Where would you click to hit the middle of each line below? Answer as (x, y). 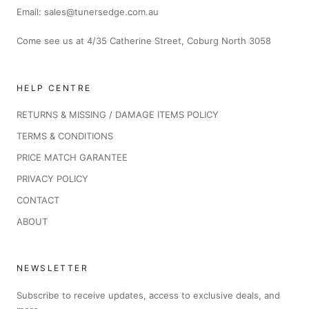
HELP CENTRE (54, 88)
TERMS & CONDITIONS (65, 136)
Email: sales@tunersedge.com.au (88, 11)
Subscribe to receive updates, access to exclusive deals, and (148, 295)
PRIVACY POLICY (52, 178)
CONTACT (38, 200)
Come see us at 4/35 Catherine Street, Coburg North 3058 (144, 40)
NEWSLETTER (52, 268)
